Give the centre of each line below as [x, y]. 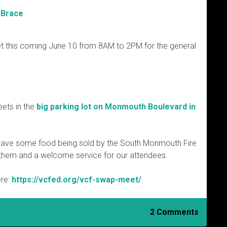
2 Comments [174, 212]
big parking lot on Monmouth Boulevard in [115, 106]
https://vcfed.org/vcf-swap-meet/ [77, 179]
